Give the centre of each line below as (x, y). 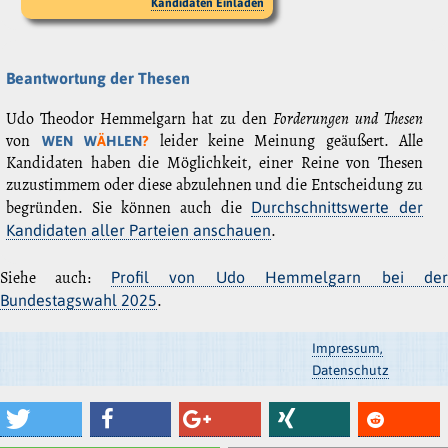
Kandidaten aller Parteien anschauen (138, 230)
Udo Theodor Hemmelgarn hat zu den (139, 119)
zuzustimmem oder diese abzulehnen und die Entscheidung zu (214, 185)
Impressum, (347, 348)
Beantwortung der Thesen (98, 78)
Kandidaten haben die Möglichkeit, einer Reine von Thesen (214, 163)
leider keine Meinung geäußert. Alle (286, 141)
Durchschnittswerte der (337, 207)
